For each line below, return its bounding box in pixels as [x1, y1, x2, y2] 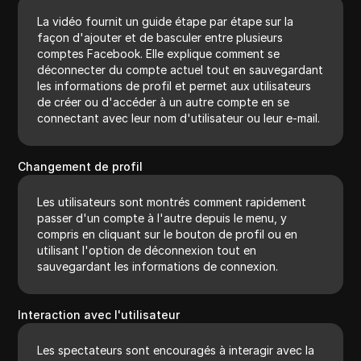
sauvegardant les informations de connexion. [37, 259, 279, 273]
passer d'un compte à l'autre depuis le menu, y [37, 210, 288, 225]
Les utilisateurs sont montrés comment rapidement [37, 194, 307, 209]
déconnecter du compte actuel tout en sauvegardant [37, 62, 324, 77]
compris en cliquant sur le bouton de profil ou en [37, 226, 298, 241]
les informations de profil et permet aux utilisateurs [37, 78, 312, 93]
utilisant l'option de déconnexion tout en [37, 243, 257, 257]
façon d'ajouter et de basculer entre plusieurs [37, 30, 284, 44]
